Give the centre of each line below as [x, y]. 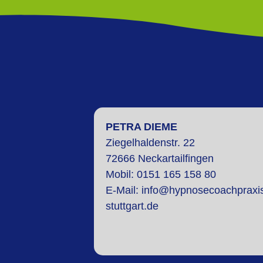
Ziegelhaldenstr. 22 [150, 143]
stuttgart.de [132, 206]
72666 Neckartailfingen [160, 159]
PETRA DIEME [141, 127]
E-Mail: [124, 190]
